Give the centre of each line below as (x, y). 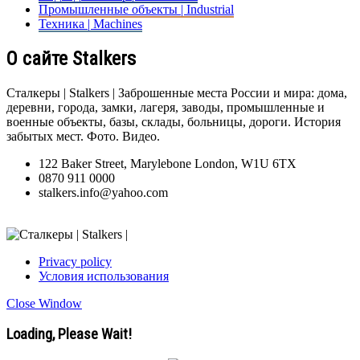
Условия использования (104, 276)
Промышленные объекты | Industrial (136, 9)
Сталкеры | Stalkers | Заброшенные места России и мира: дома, (177, 92)
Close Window (44, 303)
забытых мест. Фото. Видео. (83, 136)
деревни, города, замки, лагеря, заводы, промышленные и (166, 107)
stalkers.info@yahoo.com (103, 192)
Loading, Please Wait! (69, 335)
